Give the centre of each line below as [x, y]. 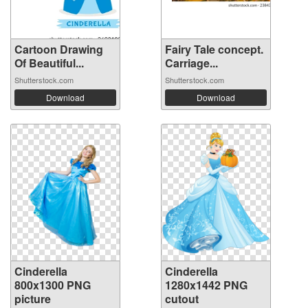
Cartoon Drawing [59, 49]
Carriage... [191, 63]
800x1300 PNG [53, 285]
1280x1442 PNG [206, 285]
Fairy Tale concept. [214, 49]
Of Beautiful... [49, 63]
